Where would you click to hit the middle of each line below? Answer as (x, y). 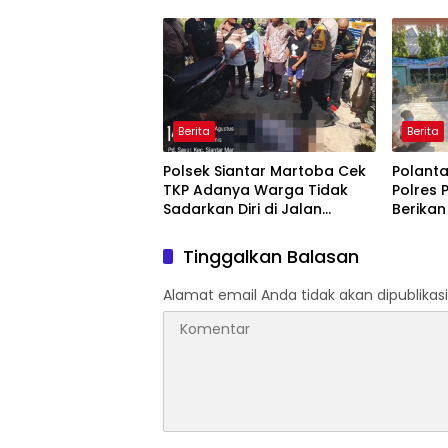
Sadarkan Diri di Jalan (242, 208)
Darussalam (207, 227)
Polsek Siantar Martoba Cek (264, 170)
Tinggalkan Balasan (271, 256)
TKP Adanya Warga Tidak (255, 189)
